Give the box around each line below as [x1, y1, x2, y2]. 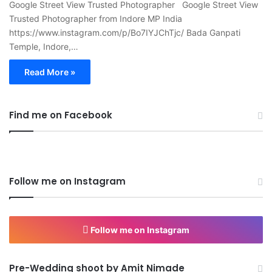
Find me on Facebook [9, 108, 112, 121]
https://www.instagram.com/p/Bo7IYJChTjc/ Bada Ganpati [9, 27, 240, 38]
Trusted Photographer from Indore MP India [9, 13, 182, 24]
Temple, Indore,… [9, 41, 78, 52]
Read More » [24, 66, 75, 77]
